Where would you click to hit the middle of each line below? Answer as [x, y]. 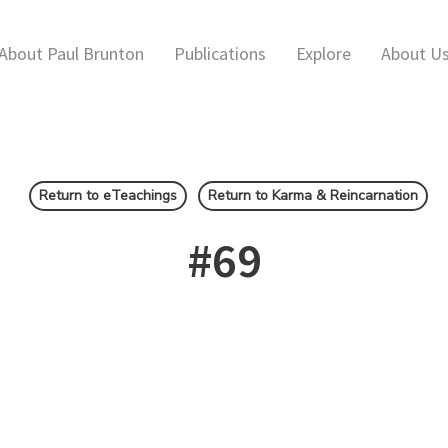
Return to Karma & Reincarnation [313, 195]
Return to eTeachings [108, 195]
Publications [220, 53]
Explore [323, 53]
